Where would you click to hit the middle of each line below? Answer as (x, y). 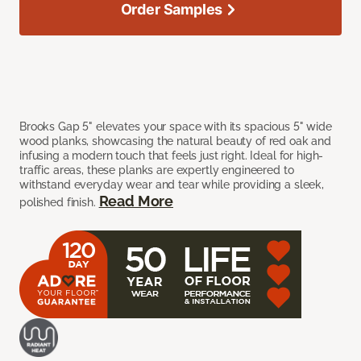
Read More (136, 201)
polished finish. (59, 202)
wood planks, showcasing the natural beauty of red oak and (176, 141)
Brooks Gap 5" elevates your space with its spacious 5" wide (176, 126)
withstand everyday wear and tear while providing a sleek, (172, 184)
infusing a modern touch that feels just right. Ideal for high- (172, 155)
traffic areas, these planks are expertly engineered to (157, 170)
